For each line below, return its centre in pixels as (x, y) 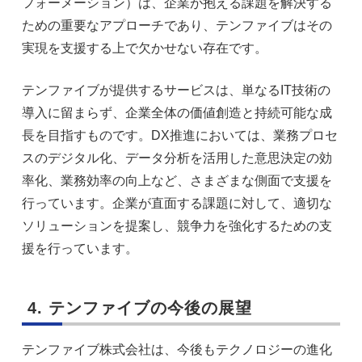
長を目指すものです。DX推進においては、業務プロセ (179, 135)
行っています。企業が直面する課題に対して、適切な (177, 203)
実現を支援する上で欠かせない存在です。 (144, 48)
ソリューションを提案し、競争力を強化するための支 (177, 225)
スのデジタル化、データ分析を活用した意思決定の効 (177, 158)
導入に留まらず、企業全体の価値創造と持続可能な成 (177, 112)
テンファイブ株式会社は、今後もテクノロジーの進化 (177, 349)
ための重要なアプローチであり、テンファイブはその (177, 25)
